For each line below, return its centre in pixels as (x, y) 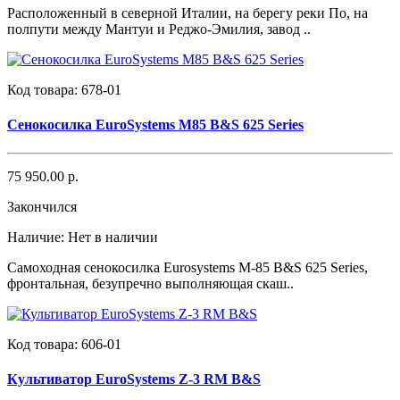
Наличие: (37, 237)
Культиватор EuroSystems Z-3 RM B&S (134, 379)
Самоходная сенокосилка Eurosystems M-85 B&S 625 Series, (187, 267)
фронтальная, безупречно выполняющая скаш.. (150, 283)
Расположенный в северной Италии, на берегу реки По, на (187, 13)
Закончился (42, 206)
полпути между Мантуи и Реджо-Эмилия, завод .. (159, 29)
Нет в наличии (113, 237)
